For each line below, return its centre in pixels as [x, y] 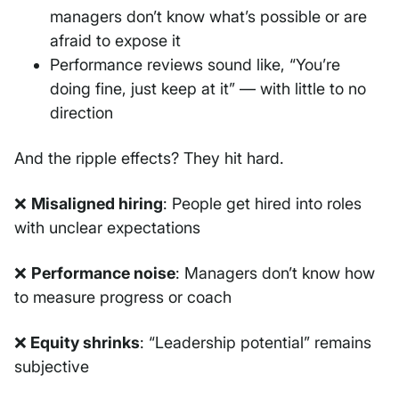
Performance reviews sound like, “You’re [195, 65]
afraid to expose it [115, 41]
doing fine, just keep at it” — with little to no [208, 89]
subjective [52, 367]
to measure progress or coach [123, 297]
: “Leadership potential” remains [256, 343]
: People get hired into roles [262, 204]
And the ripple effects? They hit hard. [149, 159]
